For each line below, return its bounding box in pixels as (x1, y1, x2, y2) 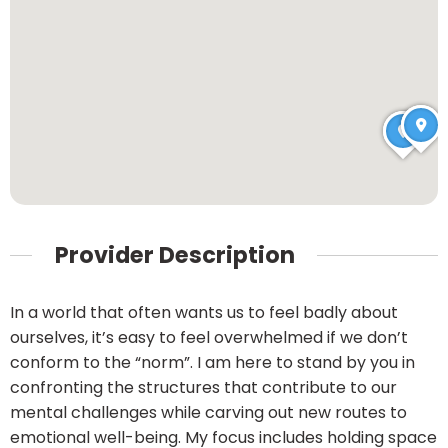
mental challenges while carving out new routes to (10, 401, 407, 425)
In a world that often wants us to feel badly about (10, 301, 398, 325)
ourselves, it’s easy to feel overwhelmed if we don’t (10, 326, 408, 350)
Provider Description (54, 238, 295, 271)
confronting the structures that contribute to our (10, 376, 397, 400)
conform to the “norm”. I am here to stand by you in (10, 351, 415, 375)
